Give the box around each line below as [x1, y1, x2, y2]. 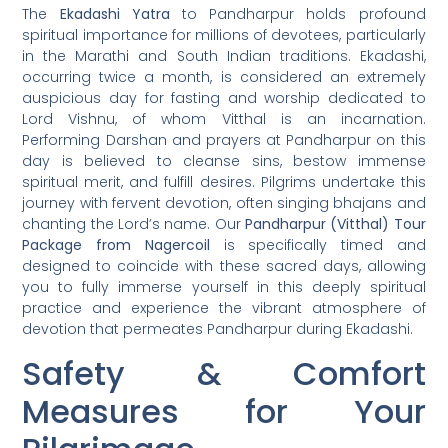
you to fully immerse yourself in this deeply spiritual [22, 277, 426, 298]
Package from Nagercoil [22, 235, 210, 256]
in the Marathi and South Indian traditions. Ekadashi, [22, 46, 426, 67]
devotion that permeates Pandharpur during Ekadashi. [22, 319, 414, 340]
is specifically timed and [209, 235, 426, 256]
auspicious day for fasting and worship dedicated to [22, 88, 426, 109]
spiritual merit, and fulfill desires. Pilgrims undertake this [22, 172, 426, 193]
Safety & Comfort [22, 350, 426, 396]
